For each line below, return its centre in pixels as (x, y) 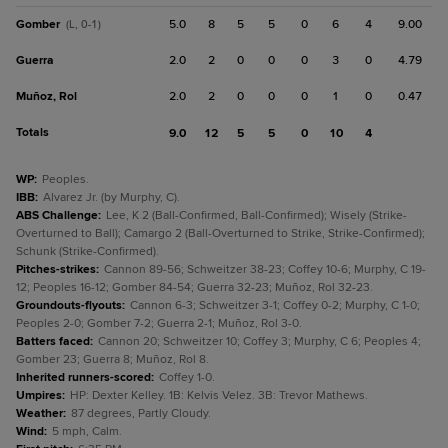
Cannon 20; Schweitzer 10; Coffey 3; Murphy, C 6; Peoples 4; (259, 341)
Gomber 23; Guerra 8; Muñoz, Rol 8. (112, 359)
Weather (39, 413)
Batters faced (53, 341)
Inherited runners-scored (83, 377)
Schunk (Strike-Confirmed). (87, 251)
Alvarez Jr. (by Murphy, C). (111, 197)
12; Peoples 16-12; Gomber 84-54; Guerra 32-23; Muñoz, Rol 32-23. (194, 287)
